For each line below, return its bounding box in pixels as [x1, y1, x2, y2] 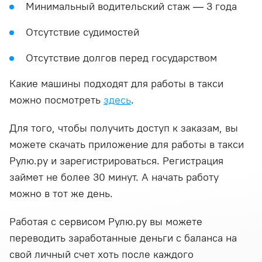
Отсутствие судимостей [26, 25, 139, 39]
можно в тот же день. [9, 187, 113, 200]
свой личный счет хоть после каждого [9, 247, 194, 261]
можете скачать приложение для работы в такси [9, 137, 244, 151]
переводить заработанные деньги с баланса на [9, 231, 237, 244]
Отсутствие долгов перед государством [26, 51, 217, 64]
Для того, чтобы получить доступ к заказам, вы [9, 121, 238, 135]
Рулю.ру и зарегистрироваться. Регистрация [9, 154, 223, 167]
